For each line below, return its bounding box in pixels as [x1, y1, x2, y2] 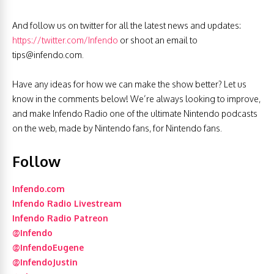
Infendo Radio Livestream [12, 198, 122, 209]
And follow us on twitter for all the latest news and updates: [12, 20, 241, 31]
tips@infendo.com [12, 50, 82, 61]
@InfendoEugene [12, 242, 84, 253]
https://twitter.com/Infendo [12, 35, 118, 46]
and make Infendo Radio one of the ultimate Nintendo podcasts [12, 108, 257, 119]
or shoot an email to [118, 35, 198, 46]
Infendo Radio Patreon [12, 213, 108, 224]
